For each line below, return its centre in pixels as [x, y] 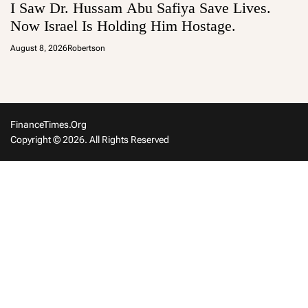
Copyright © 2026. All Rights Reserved [90, 140]
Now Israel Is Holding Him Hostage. [123, 26]
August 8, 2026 [39, 48]
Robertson [86, 48]
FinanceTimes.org [48, 125]
